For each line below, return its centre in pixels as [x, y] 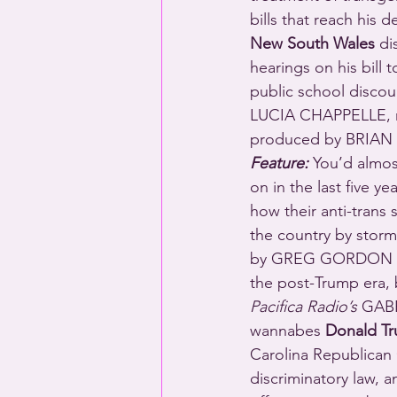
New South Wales [312, 44]
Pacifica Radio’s [304, 307]
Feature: [279, 163]
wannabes [288, 331]
